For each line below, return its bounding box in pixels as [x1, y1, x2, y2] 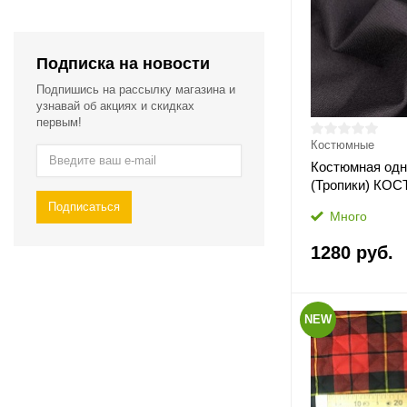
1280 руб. [310, 243, 393, 263]
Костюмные [310, 138, 374, 152]
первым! [36, 114, 82, 129]
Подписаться [48, 199, 120, 213]
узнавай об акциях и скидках [36, 98, 194, 113]
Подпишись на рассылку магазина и [36, 82, 235, 96]
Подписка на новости [36, 54, 210, 73]
